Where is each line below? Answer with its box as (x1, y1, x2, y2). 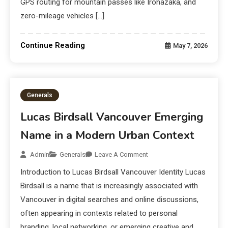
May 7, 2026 (173, 42, 208, 50)
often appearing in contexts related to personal (20, 209, 178, 218)
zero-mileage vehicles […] (20, 11, 105, 21)
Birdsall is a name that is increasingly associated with (20, 181, 198, 191)
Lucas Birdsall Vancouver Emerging (20, 109, 204, 125)
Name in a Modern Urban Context (20, 128, 195, 144)
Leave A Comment (95, 151, 149, 159)
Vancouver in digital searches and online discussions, (20, 195, 199, 205)
